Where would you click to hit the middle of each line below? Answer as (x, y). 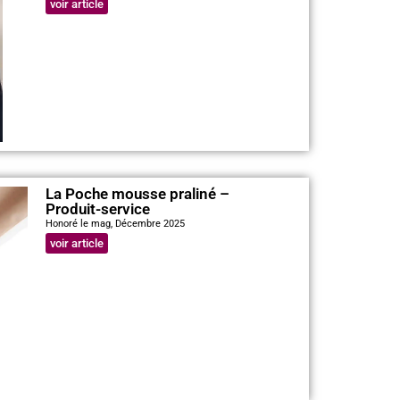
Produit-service (97, 208)
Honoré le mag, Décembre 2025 (115, 223)
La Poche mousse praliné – (137, 193)
